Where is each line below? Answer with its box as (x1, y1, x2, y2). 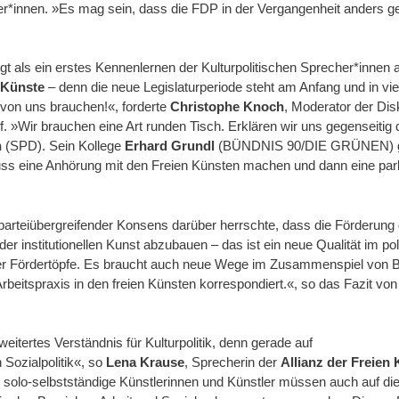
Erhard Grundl (125, 138, 215, 154)
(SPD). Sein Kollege (2, 138, 125, 154)
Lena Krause (106, 354, 184, 370)
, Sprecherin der (184, 354, 281, 370)
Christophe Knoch (170, 99, 284, 115)
